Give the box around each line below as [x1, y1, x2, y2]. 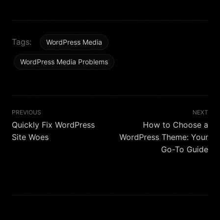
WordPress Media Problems [20, 57, 108, 66]
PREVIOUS [12, 108, 41, 116]
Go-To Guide [161, 144, 208, 154]
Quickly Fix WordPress [12, 119, 95, 130]
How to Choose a [143, 119, 208, 130]
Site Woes [12, 132, 49, 142]
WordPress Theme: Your [119, 132, 208, 142]
